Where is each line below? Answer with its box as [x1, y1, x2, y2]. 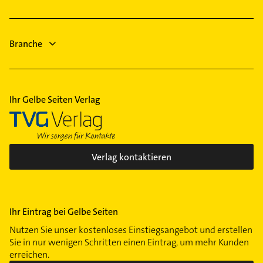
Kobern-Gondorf [21, 33, 88, 46]
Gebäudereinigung [21, 43, 96, 56]
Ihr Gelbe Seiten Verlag [9, 93, 100, 106]
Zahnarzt [21, 60, 58, 73]
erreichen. [9, 248, 49, 261]
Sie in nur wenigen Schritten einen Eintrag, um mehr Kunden [9, 236, 249, 249]
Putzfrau [21, 27, 56, 40]
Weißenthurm [21, 16, 77, 29]
